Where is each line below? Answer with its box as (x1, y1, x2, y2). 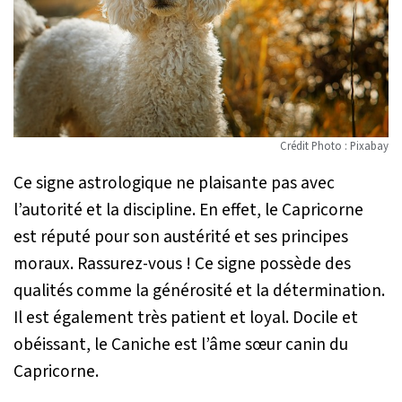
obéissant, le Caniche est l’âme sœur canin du (13, 331, 348, 357)
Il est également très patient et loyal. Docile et (13, 304, 358, 330)
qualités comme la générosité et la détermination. (13, 277, 385, 303)
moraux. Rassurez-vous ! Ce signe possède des (13, 250, 351, 276)
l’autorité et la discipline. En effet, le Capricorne (13, 197, 363, 223)
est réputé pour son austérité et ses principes (13, 223, 348, 249)
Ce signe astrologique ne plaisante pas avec (13, 170, 335, 196)
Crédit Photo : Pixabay (280, 137, 389, 154)
